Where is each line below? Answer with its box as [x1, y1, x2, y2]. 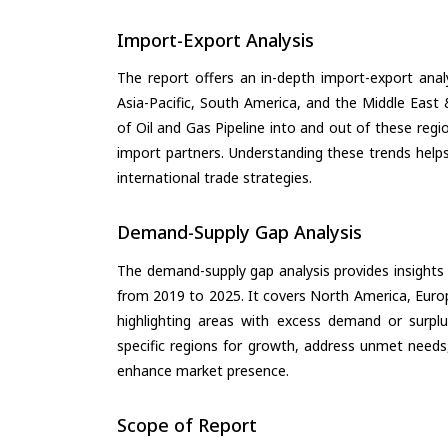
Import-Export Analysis [117, 28, 314, 52]
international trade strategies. [117, 168, 312, 188]
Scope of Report [117, 412, 257, 437]
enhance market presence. [117, 360, 289, 380]
